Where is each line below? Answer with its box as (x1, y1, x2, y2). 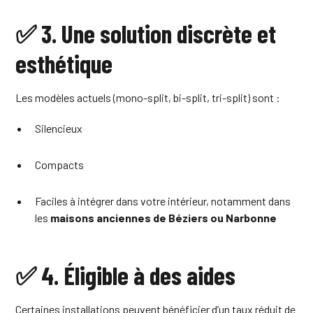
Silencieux (35, 121, 83, 135)
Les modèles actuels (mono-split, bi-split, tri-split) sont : (15, 90, 281, 104)
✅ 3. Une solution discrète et (15, 17, 277, 48)
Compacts (35, 157, 85, 171)
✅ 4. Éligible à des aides (15, 259, 236, 290)
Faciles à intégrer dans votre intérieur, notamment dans (35, 194, 291, 208)
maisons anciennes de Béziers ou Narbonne (50, 210, 277, 224)
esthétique (15, 48, 113, 78)
